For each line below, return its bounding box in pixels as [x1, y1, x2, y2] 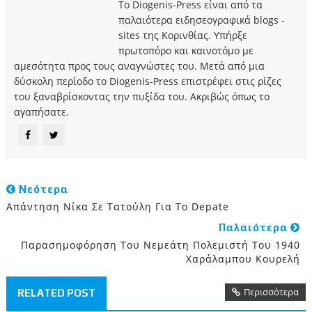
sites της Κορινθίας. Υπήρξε [118, 28, 247, 42]
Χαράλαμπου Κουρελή [186, 251, 301, 265]
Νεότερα [15, 182, 68, 195]
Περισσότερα [244, 285, 299, 298]
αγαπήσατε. [13, 104, 69, 118]
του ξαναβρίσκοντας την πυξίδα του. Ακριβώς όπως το [13, 89, 270, 103]
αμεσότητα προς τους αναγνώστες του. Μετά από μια [13, 58, 265, 72]
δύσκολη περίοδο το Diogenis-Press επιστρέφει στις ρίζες [13, 74, 281, 88]
